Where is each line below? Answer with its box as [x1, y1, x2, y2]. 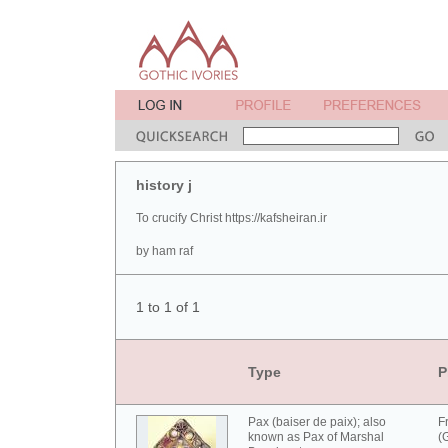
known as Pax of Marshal [248, 430, 384, 444]
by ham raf [136, 244, 193, 258]
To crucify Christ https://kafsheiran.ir [136, 211, 327, 225]
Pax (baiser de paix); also [248, 415, 386, 429]
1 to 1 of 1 [136, 299, 200, 315]
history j [136, 177, 192, 193]
